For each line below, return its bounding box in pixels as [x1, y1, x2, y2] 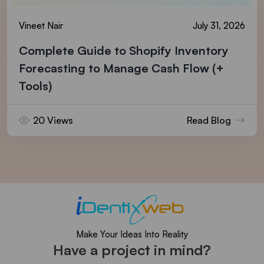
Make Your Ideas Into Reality [76, 228, 188, 240]
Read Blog [187, 114, 231, 126]
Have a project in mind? [53, 240, 211, 259]
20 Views [33, 114, 73, 126]
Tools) [19, 78, 52, 93]
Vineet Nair [19, 19, 63, 31]
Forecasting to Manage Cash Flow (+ [19, 60, 224, 75]
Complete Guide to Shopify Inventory [19, 42, 229, 58]
